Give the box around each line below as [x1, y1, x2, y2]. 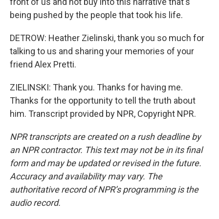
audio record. [10, 197, 61, 208]
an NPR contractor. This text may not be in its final [10, 145, 202, 155]
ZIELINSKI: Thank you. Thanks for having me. [10, 82, 183, 92]
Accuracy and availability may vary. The [10, 171, 162, 181]
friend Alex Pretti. [10, 59, 76, 69]
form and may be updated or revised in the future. [10, 158, 201, 168]
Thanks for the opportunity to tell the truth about [10, 95, 196, 106]
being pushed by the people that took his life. [10, 10, 183, 20]
